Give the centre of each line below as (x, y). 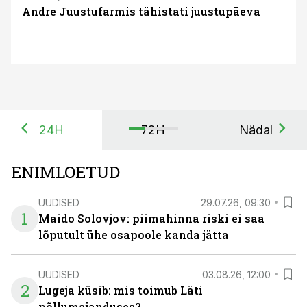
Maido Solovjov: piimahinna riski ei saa (151, 218)
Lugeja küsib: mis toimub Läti (121, 290)
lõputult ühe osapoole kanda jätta (134, 235)
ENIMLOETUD (65, 172)
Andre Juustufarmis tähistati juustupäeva (141, 11)
